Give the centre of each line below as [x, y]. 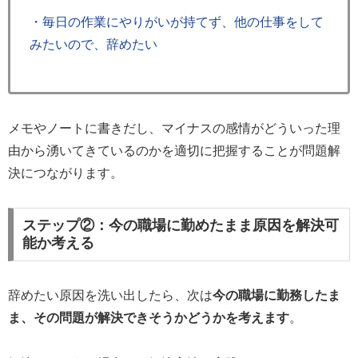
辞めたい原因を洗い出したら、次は [110, 296]
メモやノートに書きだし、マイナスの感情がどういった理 [174, 128]
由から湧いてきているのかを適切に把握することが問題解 [174, 150]
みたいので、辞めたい [93, 45]
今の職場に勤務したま [276, 296]
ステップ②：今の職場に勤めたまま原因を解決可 [180, 226]
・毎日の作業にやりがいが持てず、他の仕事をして [177, 22]
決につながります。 [66, 173]
